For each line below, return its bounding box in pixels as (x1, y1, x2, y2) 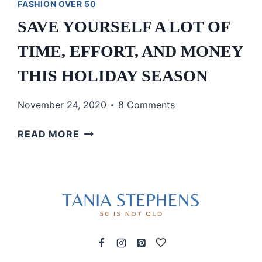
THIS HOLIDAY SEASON (18, 67, 208, 85)
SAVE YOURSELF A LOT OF (18, 18, 230, 36)
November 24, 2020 (18, 99, 107, 111)
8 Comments (118, 99, 175, 111)
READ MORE (18, 128, 80, 140)
